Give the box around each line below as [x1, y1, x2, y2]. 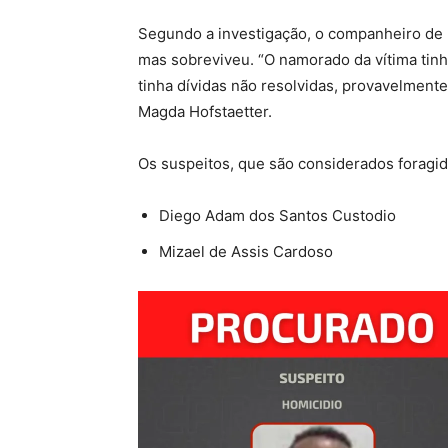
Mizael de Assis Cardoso [159, 241, 333, 261]
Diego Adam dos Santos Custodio [159, 205, 396, 225]
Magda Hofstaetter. [138, 101, 272, 121]
